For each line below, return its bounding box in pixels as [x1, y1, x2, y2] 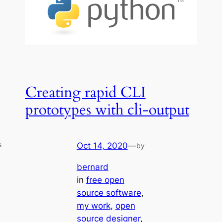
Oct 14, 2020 [76, 140, 128, 151]
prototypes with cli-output [25, 100, 189, 120]
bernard [76, 162, 109, 172]
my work [76, 200, 111, 211]
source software [76, 187, 141, 198]
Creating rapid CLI [25, 82, 146, 103]
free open [86, 174, 124, 185]
